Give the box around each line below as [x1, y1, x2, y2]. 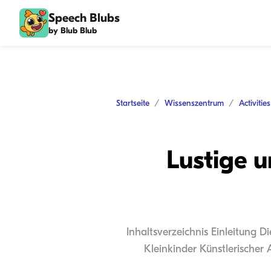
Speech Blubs [48, 10, 120, 25]
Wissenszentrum [165, 98, 224, 108]
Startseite [116, 98, 149, 108]
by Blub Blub [48, 25, 97, 36]
